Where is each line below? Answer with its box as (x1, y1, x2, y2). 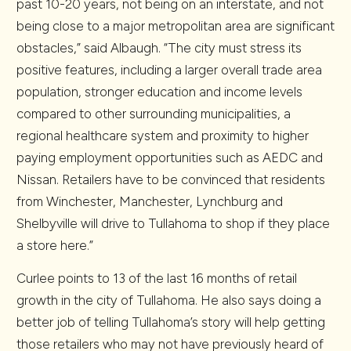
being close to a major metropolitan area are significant (16, 18, 335, 34)
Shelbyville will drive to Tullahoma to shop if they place (16, 215, 330, 231)
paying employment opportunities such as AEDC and (16, 150, 323, 165)
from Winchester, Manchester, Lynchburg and (16, 194, 283, 209)
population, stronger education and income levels (16, 84, 302, 100)
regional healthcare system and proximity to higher (16, 128, 309, 143)
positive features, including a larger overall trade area (16, 62, 322, 78)
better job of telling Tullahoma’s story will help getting (16, 314, 325, 330)
